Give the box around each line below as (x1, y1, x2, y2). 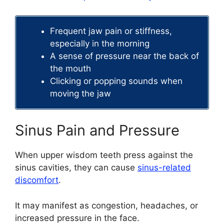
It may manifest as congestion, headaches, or (15, 200, 198, 210)
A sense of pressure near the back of (50, 50, 199, 61)
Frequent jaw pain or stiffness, (50, 25, 172, 36)
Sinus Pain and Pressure (15, 121, 179, 139)
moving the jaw (50, 88, 111, 98)
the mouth (50, 63, 91, 73)
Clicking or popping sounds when (50, 75, 182, 86)
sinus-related (137, 162, 191, 173)
